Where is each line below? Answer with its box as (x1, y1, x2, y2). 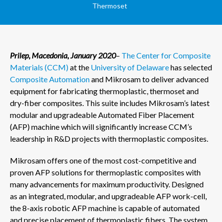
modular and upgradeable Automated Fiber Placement (10, 110, 194, 120)
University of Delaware (89, 62, 169, 72)
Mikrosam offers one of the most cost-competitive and (10, 156, 196, 166)
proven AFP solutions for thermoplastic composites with (10, 167, 201, 177)
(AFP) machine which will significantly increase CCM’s (10, 122, 192, 132)
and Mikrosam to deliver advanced (90, 74, 209, 84)
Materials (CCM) (10, 62, 68, 72)
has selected (169, 62, 212, 72)
